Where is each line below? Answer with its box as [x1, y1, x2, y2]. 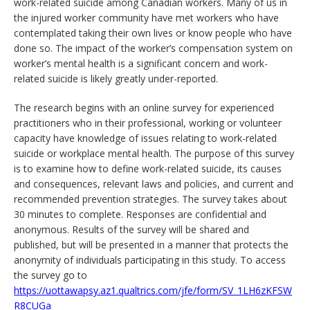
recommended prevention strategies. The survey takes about [14, 192, 287, 206]
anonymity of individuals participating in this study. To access [14, 253, 286, 266]
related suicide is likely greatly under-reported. [14, 72, 218, 85]
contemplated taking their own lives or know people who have [14, 26, 292, 39]
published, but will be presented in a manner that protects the [14, 238, 289, 251]
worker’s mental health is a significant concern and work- [14, 57, 268, 70]
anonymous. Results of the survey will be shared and [14, 223, 249, 236]
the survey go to [14, 268, 87, 282]
